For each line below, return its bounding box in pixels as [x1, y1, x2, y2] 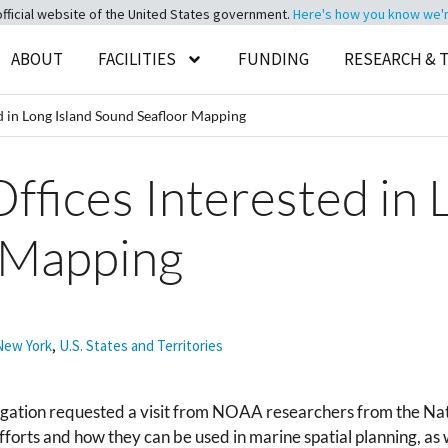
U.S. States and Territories [59, 336, 223, 355]
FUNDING [238, 48, 310, 70]
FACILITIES [98, 48, 177, 70]
